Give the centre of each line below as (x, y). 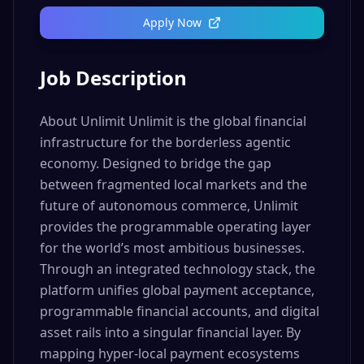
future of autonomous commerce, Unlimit (169, 206)
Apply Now (172, 22)
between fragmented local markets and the (173, 184)
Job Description (113, 78)
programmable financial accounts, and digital (180, 311)
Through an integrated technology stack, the (178, 269)
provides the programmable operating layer (175, 227)
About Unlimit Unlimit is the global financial (173, 121)
